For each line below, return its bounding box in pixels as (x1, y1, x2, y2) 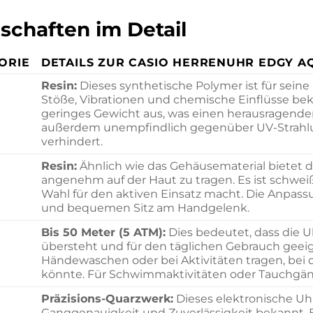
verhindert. (41, 134, 103, 148)
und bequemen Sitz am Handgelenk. (41, 201, 249, 214)
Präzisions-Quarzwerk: (41, 291, 173, 305)
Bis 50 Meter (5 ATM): (41, 225, 166, 239)
